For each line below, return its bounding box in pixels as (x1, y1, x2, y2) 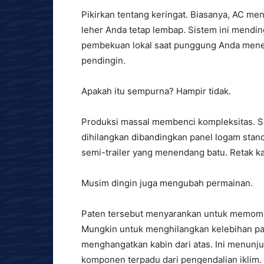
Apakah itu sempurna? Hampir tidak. (81, 85, 231, 97)
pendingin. (81, 55, 126, 66)
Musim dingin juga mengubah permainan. (81, 177, 253, 189)
